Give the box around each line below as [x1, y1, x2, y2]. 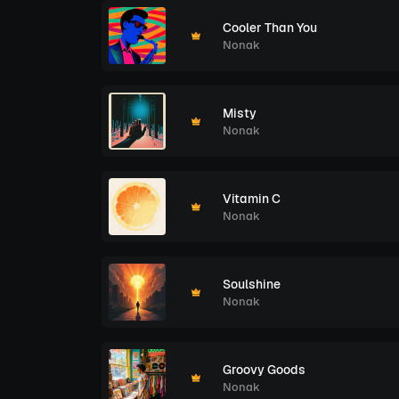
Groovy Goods [223, 361, 305, 378]
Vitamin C [223, 190, 281, 207]
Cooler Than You [223, 19, 317, 36]
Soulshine [223, 275, 281, 292]
